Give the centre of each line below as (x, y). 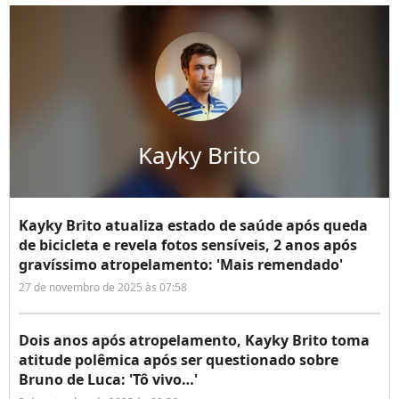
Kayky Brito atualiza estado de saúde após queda (193, 226)
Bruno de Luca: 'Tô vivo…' (108, 380)
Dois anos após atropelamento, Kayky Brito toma (194, 341)
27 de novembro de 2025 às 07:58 (103, 288)
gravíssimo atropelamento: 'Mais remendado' (181, 265)
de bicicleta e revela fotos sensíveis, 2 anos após (188, 245)
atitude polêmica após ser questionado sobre (179, 360)
